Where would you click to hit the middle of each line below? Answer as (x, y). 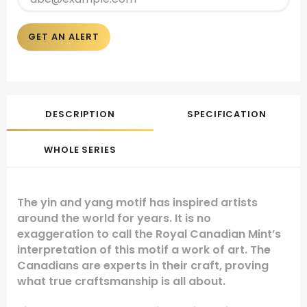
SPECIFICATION (227, 114)
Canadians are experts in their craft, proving (143, 266)
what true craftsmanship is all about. (121, 282)
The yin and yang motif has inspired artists (137, 203)
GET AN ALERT (64, 37)
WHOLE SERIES (80, 150)
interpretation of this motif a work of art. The (144, 250)
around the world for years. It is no (114, 219)
